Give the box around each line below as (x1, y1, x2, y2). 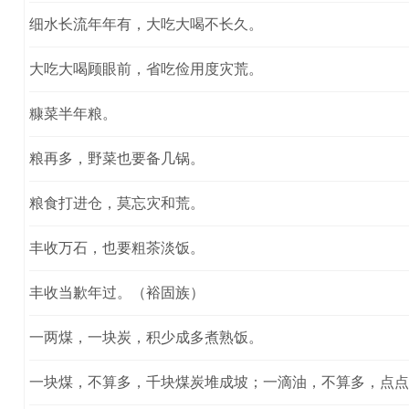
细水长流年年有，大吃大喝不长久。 (28, 16, 263, 32)
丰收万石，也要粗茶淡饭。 (28, 239, 204, 256)
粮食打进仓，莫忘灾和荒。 (28, 194, 204, 211)
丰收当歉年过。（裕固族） (28, 284, 204, 300)
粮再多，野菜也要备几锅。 (28, 150, 204, 166)
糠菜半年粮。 (28, 105, 117, 121)
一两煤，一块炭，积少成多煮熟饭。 (28, 329, 263, 345)
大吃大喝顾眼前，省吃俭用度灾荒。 (28, 60, 263, 77)
